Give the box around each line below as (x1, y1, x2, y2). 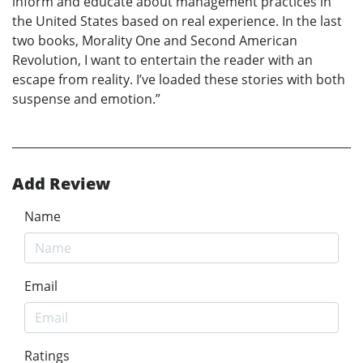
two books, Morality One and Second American (12, 32, 297, 50)
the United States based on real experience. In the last (12, 12, 342, 31)
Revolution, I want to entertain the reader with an (12, 51, 313, 70)
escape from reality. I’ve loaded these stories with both (12, 70, 345, 89)
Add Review (12, 173, 110, 195)
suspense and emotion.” (12, 90, 160, 109)
